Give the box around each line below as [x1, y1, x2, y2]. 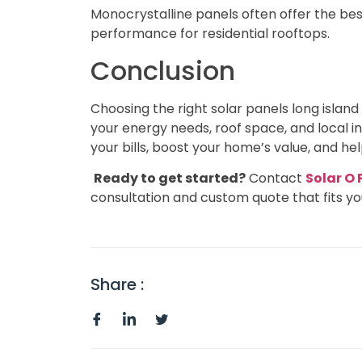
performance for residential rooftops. [90, 24, 330, 44]
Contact [246, 168, 305, 187]
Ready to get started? [94, 168, 246, 187]
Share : [90, 273, 144, 297]
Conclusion [90, 52, 235, 89]
